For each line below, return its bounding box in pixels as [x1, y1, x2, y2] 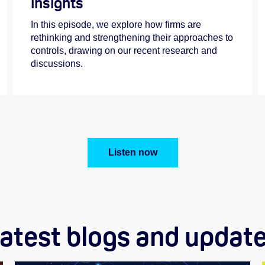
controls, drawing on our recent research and [30, 45, 217, 56]
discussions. [30, 58, 83, 69]
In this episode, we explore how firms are [30, 19, 201, 30]
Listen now [108, 147, 157, 157]
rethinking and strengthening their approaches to [30, 32, 233, 43]
